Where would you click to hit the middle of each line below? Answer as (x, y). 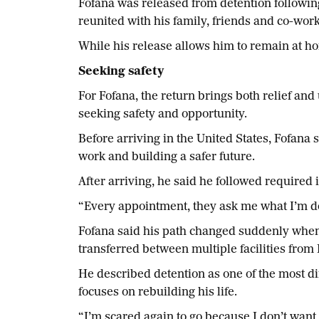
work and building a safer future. (168, 157)
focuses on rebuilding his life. (159, 293)
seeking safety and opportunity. (164, 115)
